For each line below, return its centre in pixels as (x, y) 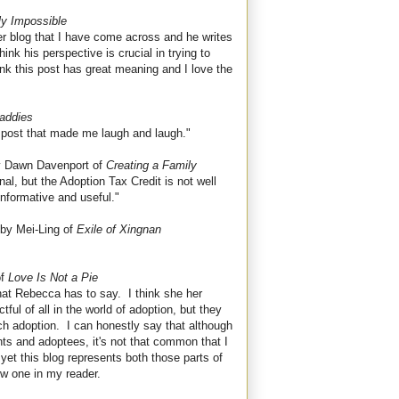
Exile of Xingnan (119, 230)
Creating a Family (151, 166)
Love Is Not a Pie (53, 278)
